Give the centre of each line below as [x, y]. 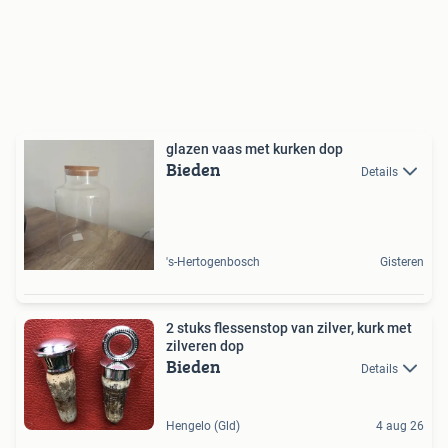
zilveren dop [205, 346]
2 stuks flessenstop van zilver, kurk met [289, 328]
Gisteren [402, 262]
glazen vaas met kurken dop [254, 149]
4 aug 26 [400, 425]
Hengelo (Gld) [203, 425]
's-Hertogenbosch [213, 262]
